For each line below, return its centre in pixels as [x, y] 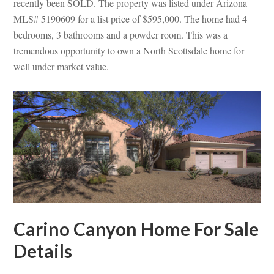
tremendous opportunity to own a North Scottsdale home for [129, 50]
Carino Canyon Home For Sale [136, 228]
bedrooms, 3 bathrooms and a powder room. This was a [121, 34]
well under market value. [61, 66]
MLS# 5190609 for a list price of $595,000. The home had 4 [131, 18]
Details [43, 250]
